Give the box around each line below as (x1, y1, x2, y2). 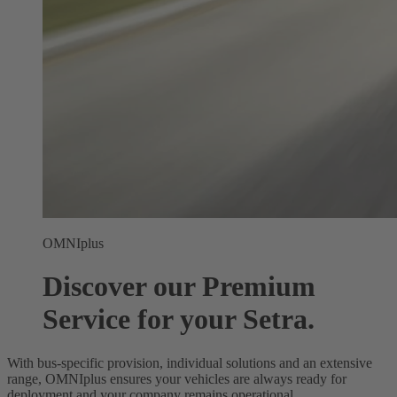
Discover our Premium (43, 270, 315, 303)
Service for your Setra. (43, 303, 315, 336)
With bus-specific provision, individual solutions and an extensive (7, 354, 372, 370)
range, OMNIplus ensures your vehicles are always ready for (7, 370, 346, 386)
